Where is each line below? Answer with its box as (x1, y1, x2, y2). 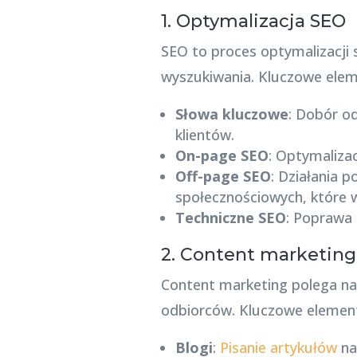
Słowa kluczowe (175, 104, 288, 124)
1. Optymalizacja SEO (160, 10, 346, 32)
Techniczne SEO (175, 207, 286, 227)
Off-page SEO (175, 166, 271, 186)
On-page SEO (175, 145, 269, 165)
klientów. (175, 124, 234, 144)
